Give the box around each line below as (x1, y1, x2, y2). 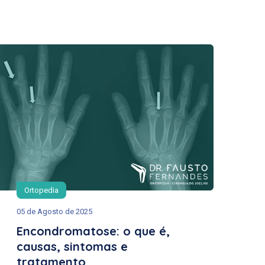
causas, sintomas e (17, 238, 128, 254)
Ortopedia (24, 185, 59, 195)
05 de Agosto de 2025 (17, 206, 92, 216)
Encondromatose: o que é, (17, 223, 170, 238)
